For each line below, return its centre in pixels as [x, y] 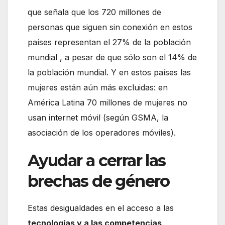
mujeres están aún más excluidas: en [98, 88]
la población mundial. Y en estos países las [109, 73]
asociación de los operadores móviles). [102, 133]
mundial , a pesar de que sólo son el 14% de [112, 58]
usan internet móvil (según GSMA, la [98, 118]
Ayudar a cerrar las [97, 161]
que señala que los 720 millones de [94, 12]
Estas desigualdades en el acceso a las [101, 208]
